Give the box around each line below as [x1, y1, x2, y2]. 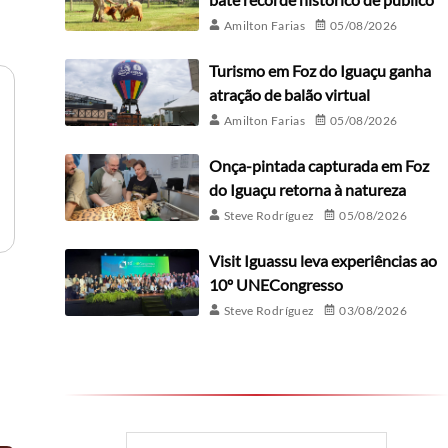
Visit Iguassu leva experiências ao [208, 251, 437, 271]
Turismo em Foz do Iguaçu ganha [208, 61, 431, 81]
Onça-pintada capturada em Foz [208, 156, 429, 176]
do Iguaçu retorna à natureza [208, 180, 406, 200]
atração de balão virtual [208, 85, 370, 105]
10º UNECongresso [208, 275, 343, 295]
